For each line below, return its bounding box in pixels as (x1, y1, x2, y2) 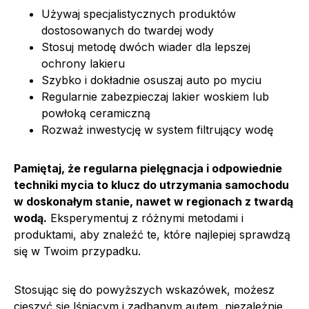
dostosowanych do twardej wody (41, 23, 214, 37)
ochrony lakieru (41, 56, 125, 70)
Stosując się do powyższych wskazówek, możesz (14, 282, 275, 297)
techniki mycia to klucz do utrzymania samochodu (14, 177, 289, 192)
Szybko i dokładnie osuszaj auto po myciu (41, 72, 261, 87)
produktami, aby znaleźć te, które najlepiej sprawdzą (14, 227, 290, 241)
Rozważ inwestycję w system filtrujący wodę (41, 122, 273, 137)
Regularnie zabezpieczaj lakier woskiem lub (41, 89, 269, 103)
